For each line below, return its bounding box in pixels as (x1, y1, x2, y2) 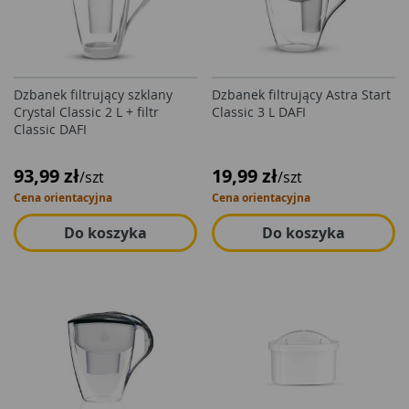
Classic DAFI (14, 121, 87, 138)
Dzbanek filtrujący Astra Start (212, 86, 391, 103)
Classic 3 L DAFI (212, 103, 306, 121)
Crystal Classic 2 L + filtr (14, 103, 159, 121)
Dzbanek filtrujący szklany (14, 86, 173, 103)
